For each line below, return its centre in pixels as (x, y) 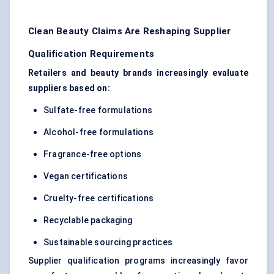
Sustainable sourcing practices (108, 243)
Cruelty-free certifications (99, 198)
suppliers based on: (69, 88)
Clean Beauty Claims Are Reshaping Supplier (130, 31)
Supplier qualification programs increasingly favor (138, 261)
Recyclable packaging (88, 220)
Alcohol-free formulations (98, 132)
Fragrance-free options (93, 154)
